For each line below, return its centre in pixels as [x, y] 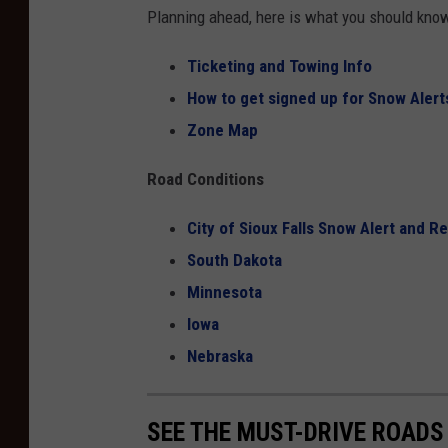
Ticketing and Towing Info [279, 66]
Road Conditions [205, 179]
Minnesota [224, 292]
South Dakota [234, 260]
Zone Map [222, 130]
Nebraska [220, 356]
